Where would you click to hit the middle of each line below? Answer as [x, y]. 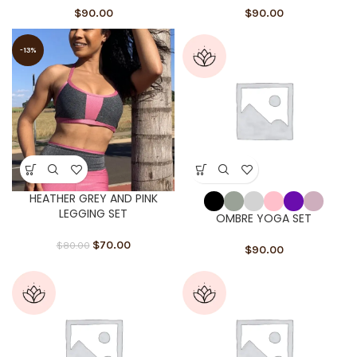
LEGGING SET [93, 214]
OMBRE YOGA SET [264, 219]
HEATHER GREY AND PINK [93, 199]
